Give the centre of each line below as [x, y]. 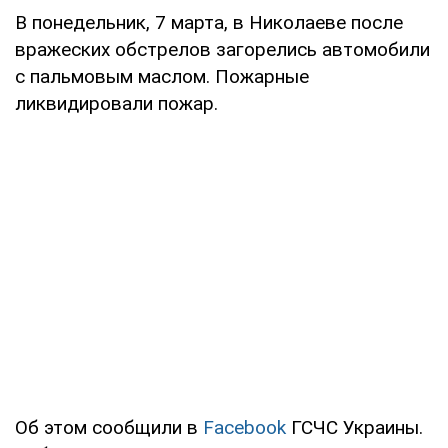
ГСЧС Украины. [354, 427]
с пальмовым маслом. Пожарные [162, 76]
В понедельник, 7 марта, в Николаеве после [209, 22]
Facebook [244, 427]
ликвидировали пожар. [116, 103]
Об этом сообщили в [109, 427]
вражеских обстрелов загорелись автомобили [222, 49]
